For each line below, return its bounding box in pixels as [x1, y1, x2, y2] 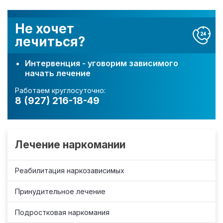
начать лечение [25, 68, 91, 78]
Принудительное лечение [15, 187, 106, 196]
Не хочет [15, 20, 74, 36]
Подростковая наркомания [15, 208, 110, 217]
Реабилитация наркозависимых [15, 166, 124, 175]
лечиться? [15, 33, 85, 49]
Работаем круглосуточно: [15, 86, 106, 95]
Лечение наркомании [15, 138, 125, 151]
